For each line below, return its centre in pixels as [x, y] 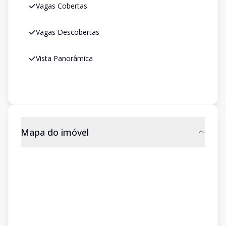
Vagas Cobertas [62, 6]
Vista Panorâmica [64, 58]
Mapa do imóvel [55, 132]
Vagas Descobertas [68, 32]
